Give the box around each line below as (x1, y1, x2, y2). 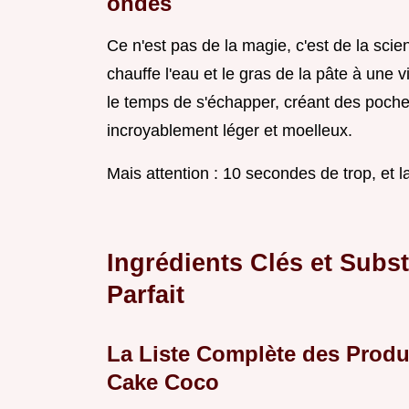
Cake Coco (107, 370, 219, 395)
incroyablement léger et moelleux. (107, 121, 352, 141)
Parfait (107, 280, 184, 309)
